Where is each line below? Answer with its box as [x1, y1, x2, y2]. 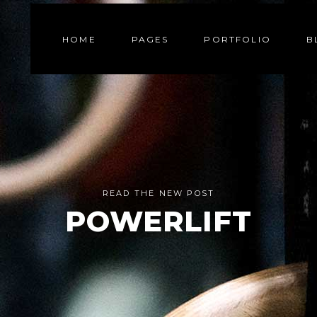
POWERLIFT [65, 204, 252, 238]
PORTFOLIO [204, 33, 271, 45]
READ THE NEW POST [102, 188, 215, 198]
